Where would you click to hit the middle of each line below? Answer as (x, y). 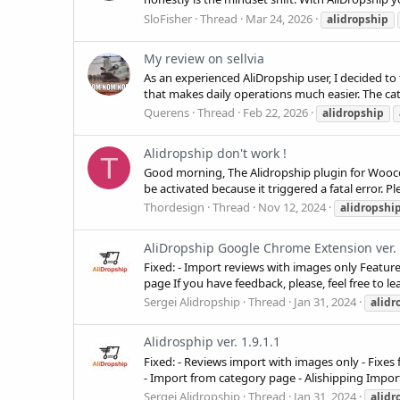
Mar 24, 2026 (279, 18)
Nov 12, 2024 (292, 208)
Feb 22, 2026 (275, 113)
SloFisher (168, 18)
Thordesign (174, 208)
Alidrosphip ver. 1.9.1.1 (212, 342)
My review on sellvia (204, 58)
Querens (167, 113)
